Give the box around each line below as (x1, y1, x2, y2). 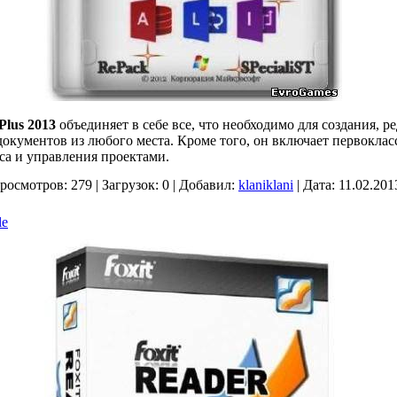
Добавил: (179, 177, 235, 192)
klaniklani (238, 177, 293, 192)
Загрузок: (102, 177, 159, 192)
